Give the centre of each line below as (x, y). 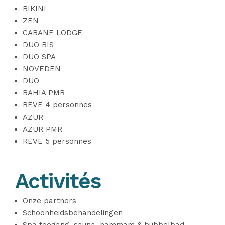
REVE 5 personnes (57, 141)
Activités (58, 181)
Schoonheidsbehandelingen (73, 213)
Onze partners (49, 201)
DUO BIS (38, 45)
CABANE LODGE (52, 33)
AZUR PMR (42, 129)
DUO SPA (39, 57)
